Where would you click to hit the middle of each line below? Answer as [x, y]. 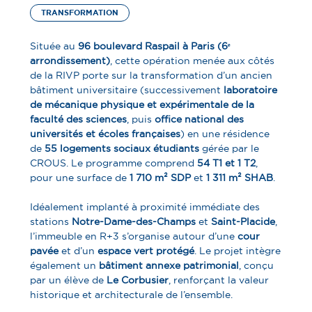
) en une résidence [225, 133]
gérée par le [229, 148]
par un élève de [69, 280]
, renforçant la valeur [219, 280]
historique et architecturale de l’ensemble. [132, 294]
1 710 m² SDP [161, 177]
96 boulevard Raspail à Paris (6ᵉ [155, 46]
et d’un [78, 250]
